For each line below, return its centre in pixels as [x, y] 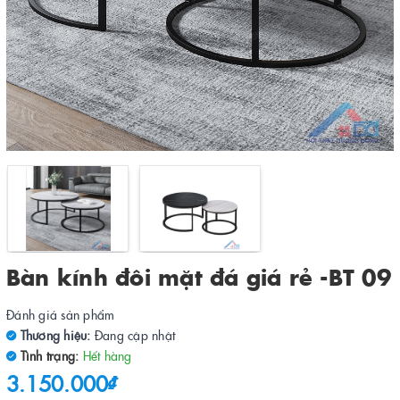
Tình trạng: [48, 355]
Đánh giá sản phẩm [61, 314]
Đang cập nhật [134, 335]
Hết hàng [107, 355]
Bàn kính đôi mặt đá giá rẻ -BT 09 [199, 276]
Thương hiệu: [54, 335]
